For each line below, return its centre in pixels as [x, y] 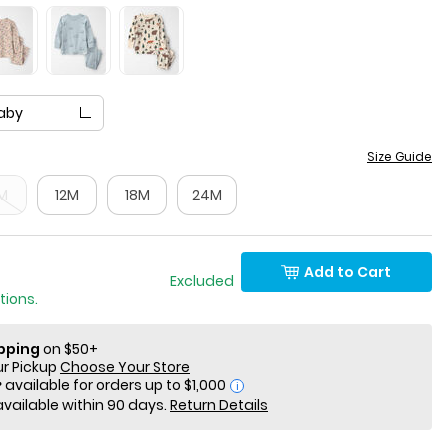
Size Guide [399, 156]
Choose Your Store [125, 367]
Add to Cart [348, 271]
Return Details [219, 405]
